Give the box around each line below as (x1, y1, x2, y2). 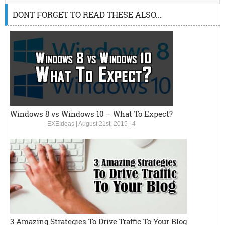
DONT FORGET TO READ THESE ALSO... (12, 9, 162, 20)
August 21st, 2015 (78, 120, 128, 128)
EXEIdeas (47, 120, 74, 128)
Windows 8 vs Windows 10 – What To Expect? (10, 108, 173, 119)
